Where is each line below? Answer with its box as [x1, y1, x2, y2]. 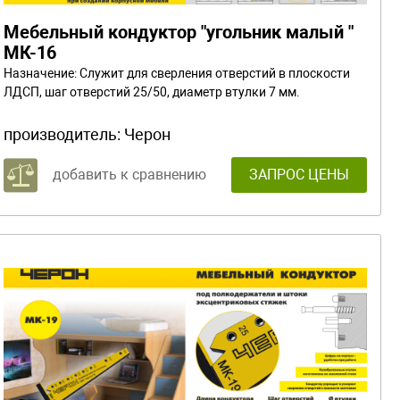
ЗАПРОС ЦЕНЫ [249, 165, 349, 183]
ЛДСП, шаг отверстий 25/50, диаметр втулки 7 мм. [4, 84, 300, 99]
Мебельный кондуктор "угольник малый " [4, 21, 354, 43]
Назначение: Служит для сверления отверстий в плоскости [4, 65, 350, 80]
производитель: [4, 124, 124, 144]
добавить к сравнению [53, 165, 206, 183]
